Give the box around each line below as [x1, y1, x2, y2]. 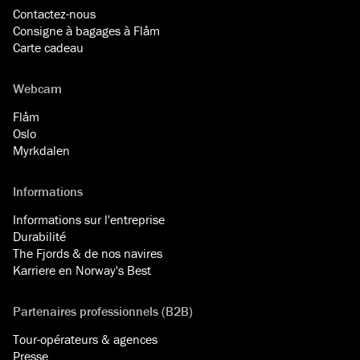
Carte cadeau [13, 39, 84, 55]
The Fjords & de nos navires [13, 244, 162, 261]
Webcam [13, 80, 62, 96]
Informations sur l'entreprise [13, 211, 165, 227]
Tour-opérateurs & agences [13, 330, 157, 347]
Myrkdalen [13, 141, 70, 158]
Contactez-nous [13, 5, 96, 22]
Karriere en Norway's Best [13, 261, 151, 278]
